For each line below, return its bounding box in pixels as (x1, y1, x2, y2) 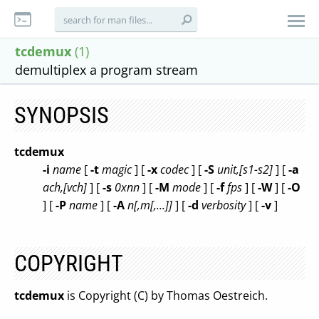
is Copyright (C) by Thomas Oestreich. (64, 288, 268, 303)
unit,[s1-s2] (217, 162, 273, 177)
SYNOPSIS (14, 102, 109, 129)
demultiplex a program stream (15, 61, 198, 78)
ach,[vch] (43, 179, 87, 195)
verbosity (202, 197, 246, 213)
